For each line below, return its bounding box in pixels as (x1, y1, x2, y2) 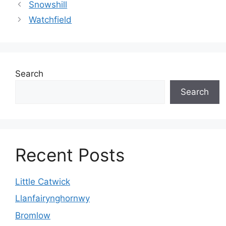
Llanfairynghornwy (15, 193, 90, 203)
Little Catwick (15, 176, 70, 187)
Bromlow (15, 210, 50, 220)
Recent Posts (15, 144, 125, 165)
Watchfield (29, 14, 72, 25)
